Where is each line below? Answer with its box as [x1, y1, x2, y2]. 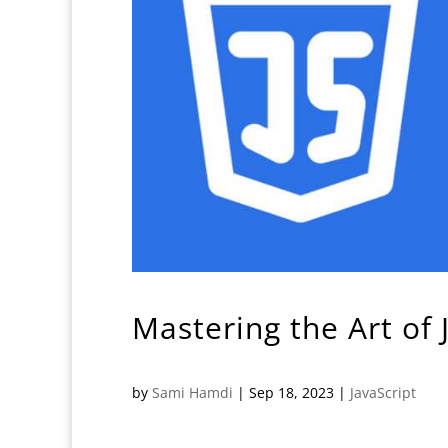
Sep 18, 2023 [249, 382, 334, 402]
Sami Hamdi [152, 382, 233, 402]
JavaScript [350, 382, 416, 402]
